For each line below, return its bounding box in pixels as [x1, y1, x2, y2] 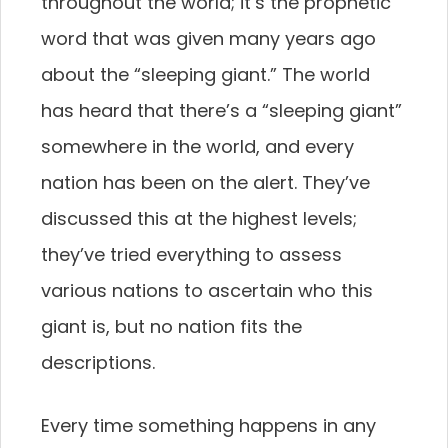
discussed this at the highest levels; [41, 206, 357, 231]
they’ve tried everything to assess [41, 242, 342, 267]
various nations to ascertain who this [41, 278, 373, 303]
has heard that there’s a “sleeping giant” [41, 98, 402, 123]
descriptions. [41, 350, 155, 375]
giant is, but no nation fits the [41, 314, 302, 339]
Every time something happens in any [41, 413, 376, 438]
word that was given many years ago [41, 26, 376, 51]
